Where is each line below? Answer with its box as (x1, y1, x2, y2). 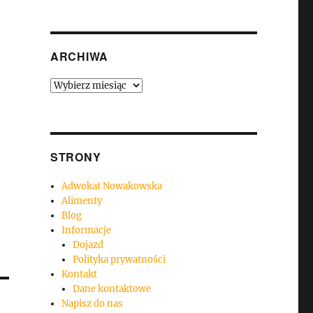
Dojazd (73, 239, 104, 252)
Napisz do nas (61, 298, 124, 310)
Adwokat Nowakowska (61, 180, 163, 193)
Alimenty (61, 195, 103, 208)
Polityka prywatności (73, 254, 166, 266)
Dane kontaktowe (73, 283, 152, 296)
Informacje (61, 224, 112, 237)
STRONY (50, 149, 101, 166)
